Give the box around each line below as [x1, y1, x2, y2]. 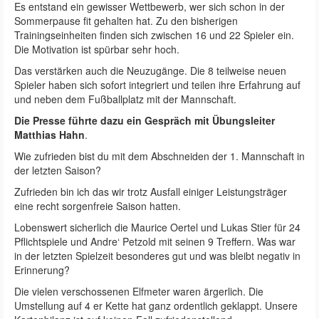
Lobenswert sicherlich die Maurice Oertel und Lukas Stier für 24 [14, 219, 300, 234]
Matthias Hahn [14, 127, 85, 142]
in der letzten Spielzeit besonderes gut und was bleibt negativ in [14, 248, 300, 263]
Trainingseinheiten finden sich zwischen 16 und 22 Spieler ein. [14, 27, 294, 42]
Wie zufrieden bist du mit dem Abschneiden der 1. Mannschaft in [14, 148, 305, 163]
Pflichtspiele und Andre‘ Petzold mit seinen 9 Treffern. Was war [14, 234, 296, 249]
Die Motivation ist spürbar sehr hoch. [14, 41, 179, 56]
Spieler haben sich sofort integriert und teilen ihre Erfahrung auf [14, 77, 300, 92]
